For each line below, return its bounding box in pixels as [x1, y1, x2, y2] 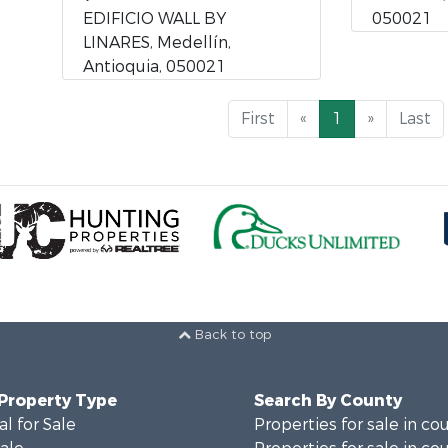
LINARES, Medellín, [83, 32, 232, 53]
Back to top [190, 326, 271, 344]
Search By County [254, 390, 402, 411]
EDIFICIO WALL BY [83, 8, 227, 29]
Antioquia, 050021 [83, 56, 227, 77]
